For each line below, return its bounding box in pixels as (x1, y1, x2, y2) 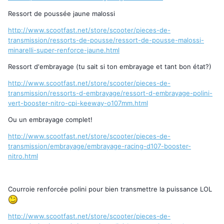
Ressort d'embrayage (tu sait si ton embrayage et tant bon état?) (8, 62, 211, 70)
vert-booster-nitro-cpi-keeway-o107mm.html (8, 98, 148, 107)
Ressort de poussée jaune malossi (8, 9, 115, 17)
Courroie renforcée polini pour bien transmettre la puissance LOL (8, 184, 212, 193)
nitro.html (8, 151, 38, 160)
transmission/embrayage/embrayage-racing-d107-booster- (8, 141, 191, 150)
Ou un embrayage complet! (8, 115, 92, 123)
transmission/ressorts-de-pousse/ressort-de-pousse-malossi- (8, 35, 204, 44)
